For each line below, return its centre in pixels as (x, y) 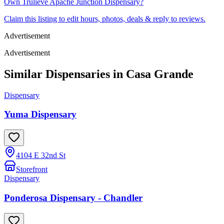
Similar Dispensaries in (65, 74)
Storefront (32, 169)
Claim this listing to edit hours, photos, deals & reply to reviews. (105, 18)
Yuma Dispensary (40, 114)
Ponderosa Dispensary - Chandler (73, 197)
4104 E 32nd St (41, 155)
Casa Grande (160, 74)
